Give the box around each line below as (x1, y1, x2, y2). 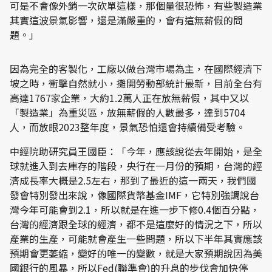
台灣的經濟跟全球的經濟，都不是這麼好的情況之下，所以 (10, 217, 262, 231)
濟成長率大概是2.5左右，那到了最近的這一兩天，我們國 (10, 173, 256, 188)
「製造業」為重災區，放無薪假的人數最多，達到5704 (10, 105, 245, 120)
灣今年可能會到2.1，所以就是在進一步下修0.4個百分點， (10, 202, 260, 217)
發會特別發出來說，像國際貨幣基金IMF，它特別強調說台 (10, 188, 259, 202)
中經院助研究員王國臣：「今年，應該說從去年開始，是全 (10, 144, 262, 158)
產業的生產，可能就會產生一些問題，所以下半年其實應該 (10, 231, 262, 246)
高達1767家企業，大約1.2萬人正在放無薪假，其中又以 (10, 90, 249, 105)
